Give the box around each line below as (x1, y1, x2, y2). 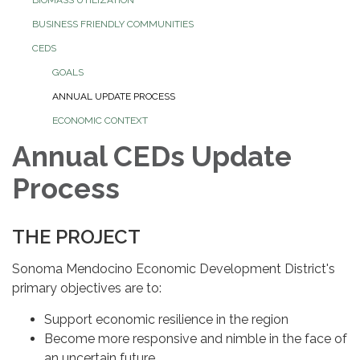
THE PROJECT (12, 224, 141, 248)
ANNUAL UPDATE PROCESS (52, 90, 175, 102)
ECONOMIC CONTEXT (52, 114, 148, 126)
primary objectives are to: (12, 280, 162, 296)
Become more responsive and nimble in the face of (44, 330, 347, 346)
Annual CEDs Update (12, 139, 292, 173)
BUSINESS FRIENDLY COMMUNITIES (32, 18, 194, 30)
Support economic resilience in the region (44, 311, 288, 327)
